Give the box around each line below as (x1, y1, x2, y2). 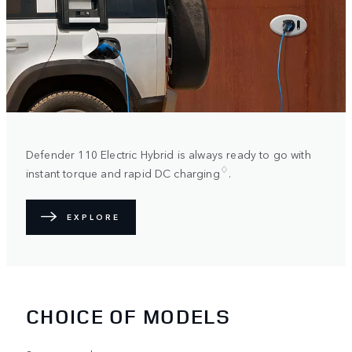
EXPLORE (67, 211, 120, 223)
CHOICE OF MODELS (26, 302, 230, 331)
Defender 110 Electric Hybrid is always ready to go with (26, 146, 311, 163)
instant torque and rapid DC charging (26, 164, 220, 181)
